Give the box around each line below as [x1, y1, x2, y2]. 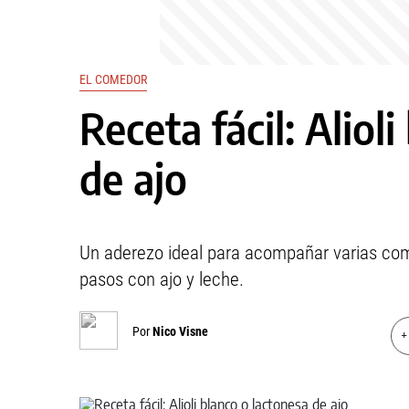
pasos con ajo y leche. [79, 268, 244, 290]
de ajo [79, 152, 187, 204]
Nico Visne [152, 324, 208, 339]
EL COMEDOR [79, 72, 147, 87]
